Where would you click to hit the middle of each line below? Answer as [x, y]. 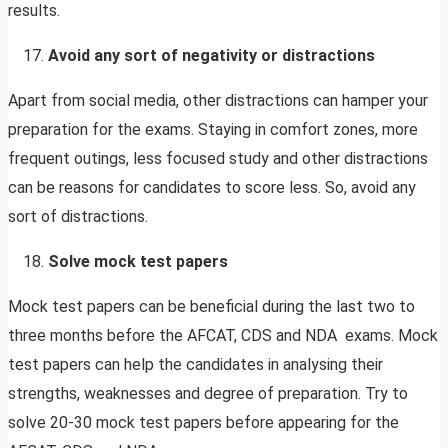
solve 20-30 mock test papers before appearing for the [203, 423]
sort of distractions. [78, 217]
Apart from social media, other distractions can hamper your [218, 101]
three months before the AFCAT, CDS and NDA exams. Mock [223, 336]
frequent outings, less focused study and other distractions [218, 159]
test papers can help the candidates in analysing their [195, 365]
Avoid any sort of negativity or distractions [213, 56]
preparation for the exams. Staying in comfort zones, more [213, 130]
